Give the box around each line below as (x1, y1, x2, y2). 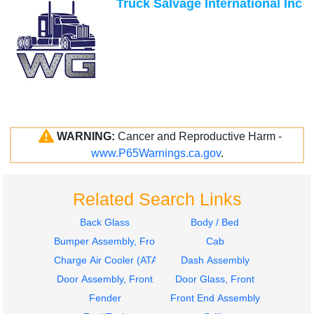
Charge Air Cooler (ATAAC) (54, 254, 175, 266)
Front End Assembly (170, 292, 260, 304)
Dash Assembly (180, 254, 250, 266)
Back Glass (80, 217, 130, 228)
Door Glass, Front (175, 273, 254, 285)
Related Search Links (72, 189, 242, 210)
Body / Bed (191, 217, 239, 228)
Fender (88, 292, 121, 304)
